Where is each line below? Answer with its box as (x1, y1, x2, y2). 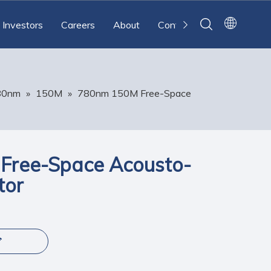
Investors (2, 19, 43, 31)
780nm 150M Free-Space (77, 87, 191, 99)
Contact (158, 19, 193, 31)
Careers (61, 19, 95, 31)
